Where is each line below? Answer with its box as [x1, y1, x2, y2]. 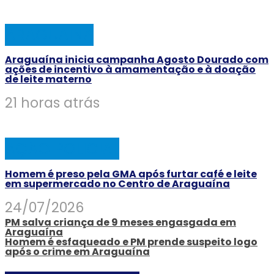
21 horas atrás [5, 93, 100, 113]
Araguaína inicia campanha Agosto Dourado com [5, 52, 268, 67]
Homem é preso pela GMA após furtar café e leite [5, 166, 257, 181]
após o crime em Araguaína [5, 244, 150, 259]
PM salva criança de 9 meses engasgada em [5, 215, 236, 229]
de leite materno [5, 72, 92, 86]
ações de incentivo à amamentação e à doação [5, 62, 256, 76]
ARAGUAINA [5, 23, 94, 46]
